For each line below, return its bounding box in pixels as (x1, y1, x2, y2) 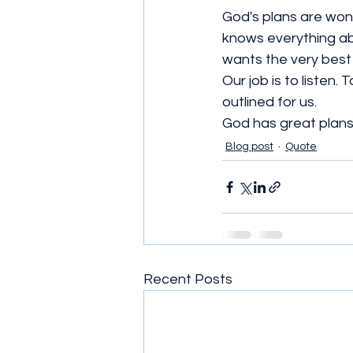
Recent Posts (143, 272, 232, 287)
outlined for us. (222, 95, 320, 110)
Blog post (225, 141, 273, 152)
